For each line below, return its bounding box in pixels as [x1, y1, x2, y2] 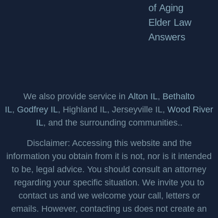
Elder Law [148, 17, 192, 28]
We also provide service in [23, 91, 128, 102]
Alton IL [128, 91, 158, 102]
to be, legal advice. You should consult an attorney [12, 164, 206, 174]
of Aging [148, 2, 184, 14]
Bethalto [163, 91, 195, 102]
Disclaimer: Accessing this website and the [26, 138, 192, 148]
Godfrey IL [17, 105, 58, 115]
